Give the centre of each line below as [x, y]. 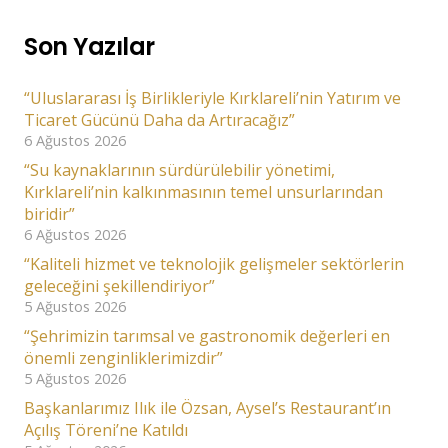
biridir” [49, 214]
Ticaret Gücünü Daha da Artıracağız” [159, 120]
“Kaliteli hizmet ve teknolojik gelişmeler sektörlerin [214, 264]
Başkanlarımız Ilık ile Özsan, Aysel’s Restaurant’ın [207, 408]
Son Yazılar [89, 47]
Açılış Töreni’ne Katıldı [106, 430]
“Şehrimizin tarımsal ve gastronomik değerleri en [207, 336]
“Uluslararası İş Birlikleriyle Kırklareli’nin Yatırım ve [212, 98]
